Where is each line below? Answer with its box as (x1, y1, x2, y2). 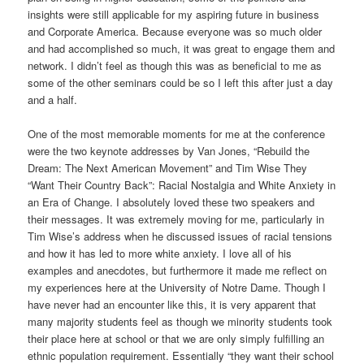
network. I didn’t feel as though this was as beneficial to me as (28, 57, 323, 73)
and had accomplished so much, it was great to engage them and (28, 40, 336, 56)
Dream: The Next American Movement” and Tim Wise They (28, 159, 308, 175)
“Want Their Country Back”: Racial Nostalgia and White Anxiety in (28, 176, 336, 193)
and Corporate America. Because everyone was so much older (28, 23, 323, 39)
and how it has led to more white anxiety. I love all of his (28, 245, 292, 261)
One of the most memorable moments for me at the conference (28, 125, 326, 141)
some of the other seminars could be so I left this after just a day (28, 74, 334, 90)
